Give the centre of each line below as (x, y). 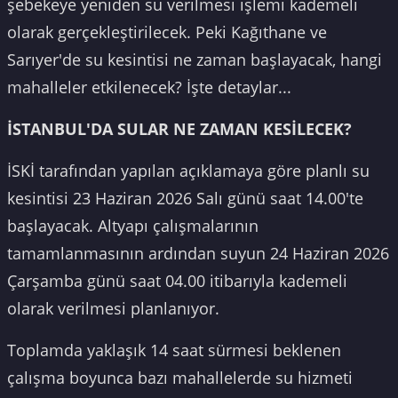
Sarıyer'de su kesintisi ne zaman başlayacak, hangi (195, 60)
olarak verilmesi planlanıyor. (113, 309)
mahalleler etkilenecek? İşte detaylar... (149, 88)
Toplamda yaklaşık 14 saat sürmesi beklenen (174, 350)
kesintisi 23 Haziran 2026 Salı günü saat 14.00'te (185, 199)
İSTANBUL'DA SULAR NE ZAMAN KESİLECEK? (179, 129)
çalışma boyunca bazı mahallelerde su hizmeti (180, 378)
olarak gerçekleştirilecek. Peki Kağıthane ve (167, 32)
